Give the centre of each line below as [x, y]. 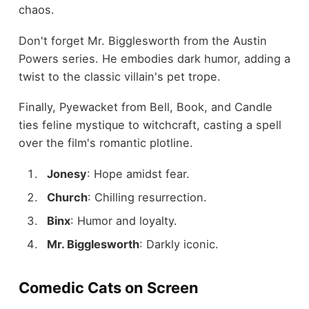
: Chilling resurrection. [147, 198]
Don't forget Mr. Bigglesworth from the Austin [142, 40]
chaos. [36, 10]
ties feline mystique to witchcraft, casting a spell [150, 125]
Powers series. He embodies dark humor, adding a [154, 58]
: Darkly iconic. [179, 245]
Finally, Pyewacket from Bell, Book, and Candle [145, 107]
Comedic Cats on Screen [108, 288]
